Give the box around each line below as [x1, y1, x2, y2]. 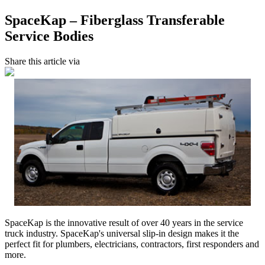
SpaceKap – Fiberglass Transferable [5, 12, 225, 28]
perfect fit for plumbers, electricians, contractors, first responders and [5, 238, 259, 249]
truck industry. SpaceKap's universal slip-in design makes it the [5, 228, 239, 238]
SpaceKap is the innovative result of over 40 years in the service [5, 217, 243, 228]
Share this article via [5, 56, 80, 66]
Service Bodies [5, 28, 93, 44]
